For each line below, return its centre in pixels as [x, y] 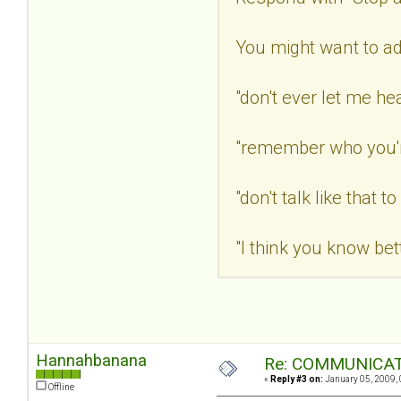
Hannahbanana [91, 361]
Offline [60, 388]
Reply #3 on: [297, 380]
